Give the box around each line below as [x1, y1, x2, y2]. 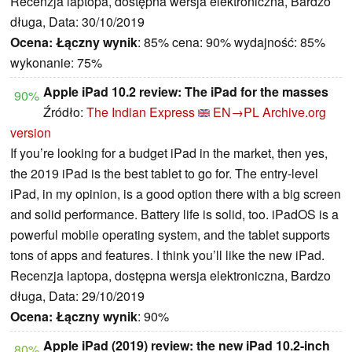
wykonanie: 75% [10, 53, 102, 72]
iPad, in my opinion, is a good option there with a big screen [10, 185, 341, 203]
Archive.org [262, 103, 326, 122]
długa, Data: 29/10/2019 [10, 287, 145, 306]
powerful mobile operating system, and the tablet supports [10, 225, 330, 244]
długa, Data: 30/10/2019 [10, 13, 145, 31]
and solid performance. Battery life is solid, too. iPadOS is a [10, 205, 339, 224]
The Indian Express [86, 103, 195, 122]
